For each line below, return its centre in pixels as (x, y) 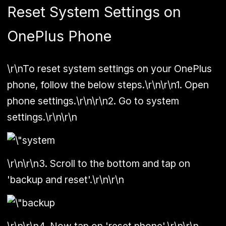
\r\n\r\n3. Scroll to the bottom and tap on (99, 163)
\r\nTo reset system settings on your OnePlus (109, 68)
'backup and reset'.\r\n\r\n (66, 179)
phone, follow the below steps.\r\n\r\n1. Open (108, 84)
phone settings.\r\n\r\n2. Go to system (93, 101)
